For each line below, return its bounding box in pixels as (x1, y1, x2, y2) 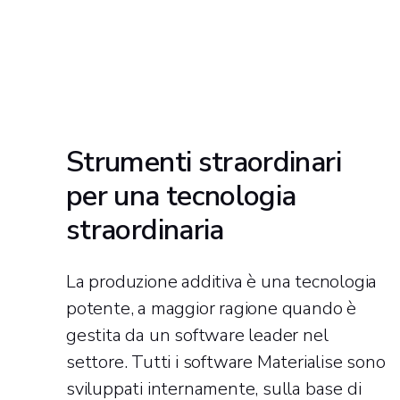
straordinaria (66, 210, 224, 249)
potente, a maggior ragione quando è (66, 296, 356, 321)
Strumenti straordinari (66, 142, 341, 181)
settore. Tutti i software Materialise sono (66, 349, 386, 374)
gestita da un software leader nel (66, 322, 329, 347)
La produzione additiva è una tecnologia (66, 269, 378, 294)
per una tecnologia (66, 176, 296, 215)
